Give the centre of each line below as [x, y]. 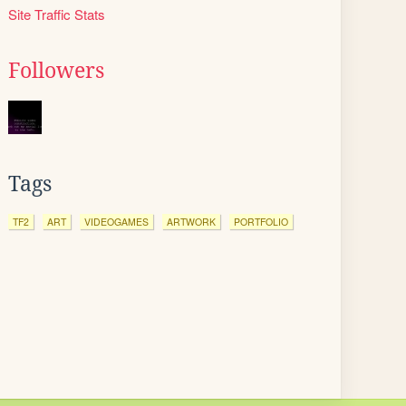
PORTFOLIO [261, 222]
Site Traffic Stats [57, 14]
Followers [56, 71]
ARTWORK [191, 222]
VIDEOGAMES [116, 222]
